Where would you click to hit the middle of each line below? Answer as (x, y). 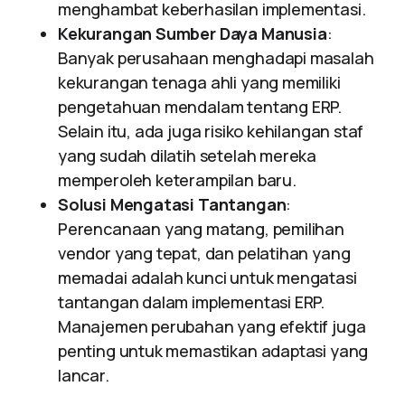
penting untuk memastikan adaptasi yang (213, 351)
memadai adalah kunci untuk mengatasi (207, 278)
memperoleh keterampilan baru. (177, 180)
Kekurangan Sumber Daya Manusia (193, 33)
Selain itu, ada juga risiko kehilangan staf (211, 131)
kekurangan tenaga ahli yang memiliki (199, 82)
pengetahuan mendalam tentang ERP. (200, 107)
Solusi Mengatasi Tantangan (172, 204)
